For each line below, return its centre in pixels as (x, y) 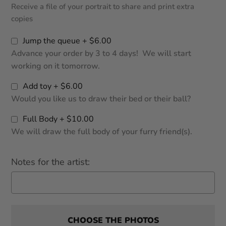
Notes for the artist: (50, 162)
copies (22, 18)
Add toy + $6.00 (53, 86)
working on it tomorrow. (55, 66)
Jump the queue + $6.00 (67, 41)
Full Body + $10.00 (58, 119)
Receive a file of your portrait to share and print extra (103, 6)
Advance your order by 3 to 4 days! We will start (101, 53)
